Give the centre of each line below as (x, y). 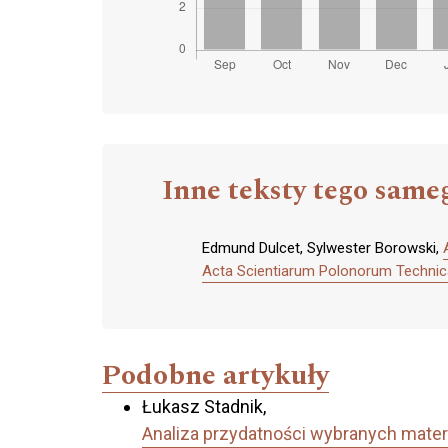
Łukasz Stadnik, (204, 407)
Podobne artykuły (215, 376)
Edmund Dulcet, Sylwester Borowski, (322, 248)
